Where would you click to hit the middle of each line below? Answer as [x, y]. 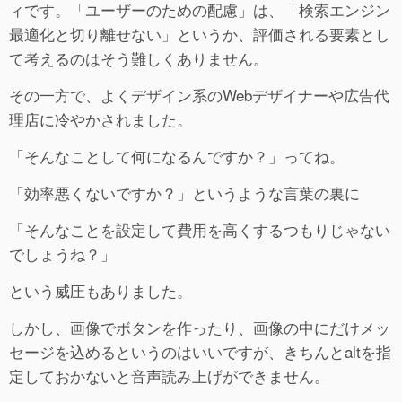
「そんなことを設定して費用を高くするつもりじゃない [200, 229]
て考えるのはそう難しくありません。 [139, 57]
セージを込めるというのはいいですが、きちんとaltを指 [200, 351]
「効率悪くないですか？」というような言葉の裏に [184, 192]
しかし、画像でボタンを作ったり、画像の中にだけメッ [200, 327]
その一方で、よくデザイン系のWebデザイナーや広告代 [199, 94]
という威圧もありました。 [100, 290]
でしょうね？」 [62, 253]
